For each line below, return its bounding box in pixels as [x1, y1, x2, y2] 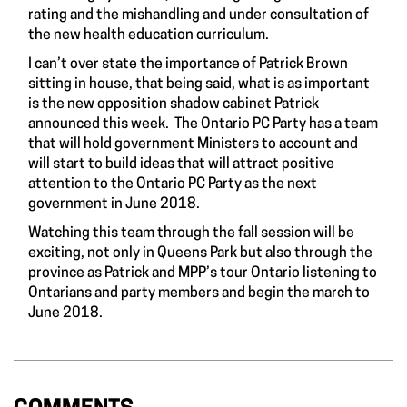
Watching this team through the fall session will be [28, 225, 354, 241]
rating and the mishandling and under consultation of [28, 7, 369, 23]
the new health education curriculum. [28, 27, 269, 43]
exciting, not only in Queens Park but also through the [28, 245, 372, 261]
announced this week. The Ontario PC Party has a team [28, 116, 378, 132]
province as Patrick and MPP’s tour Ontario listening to [28, 265, 377, 281]
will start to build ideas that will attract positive [28, 156, 334, 172]
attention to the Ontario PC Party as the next [28, 176, 317, 192]
